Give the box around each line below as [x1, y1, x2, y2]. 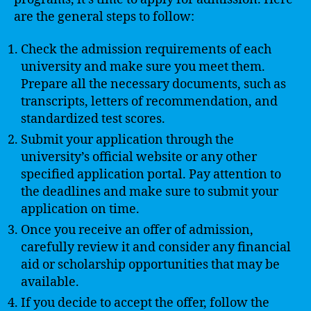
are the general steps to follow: [14, 8, 194, 25]
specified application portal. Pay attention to [21, 167, 281, 183]
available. [21, 274, 79, 290]
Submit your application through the [21, 132, 234, 148]
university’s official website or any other [21, 149, 257, 165]
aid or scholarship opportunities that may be [21, 257, 280, 273]
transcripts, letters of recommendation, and [21, 94, 278, 110]
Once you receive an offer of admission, [21, 222, 253, 238]
